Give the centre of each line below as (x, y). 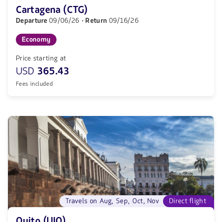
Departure (33, 21)
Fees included (35, 84)
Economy (36, 39)
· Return (95, 21)
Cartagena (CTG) (52, 10)
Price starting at (41, 58)
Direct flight (188, 201)
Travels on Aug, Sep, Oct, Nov (112, 201)
